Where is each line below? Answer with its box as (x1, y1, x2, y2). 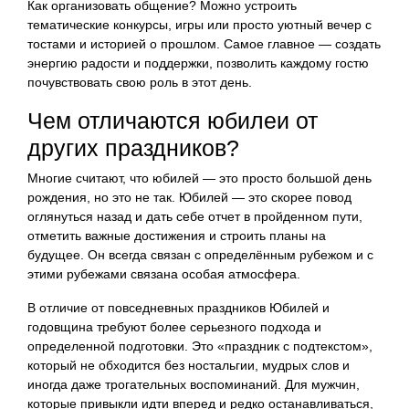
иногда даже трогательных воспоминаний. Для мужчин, (27, 376, 360, 392)
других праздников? (27, 134, 239, 161)
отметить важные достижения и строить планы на (27, 227, 326, 243)
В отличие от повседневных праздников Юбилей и (27, 299, 330, 315)
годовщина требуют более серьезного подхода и (27, 319, 321, 334)
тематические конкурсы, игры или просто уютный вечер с (27, 16, 372, 32)
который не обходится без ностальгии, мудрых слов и (27, 357, 350, 372)
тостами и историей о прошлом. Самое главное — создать (27, 36, 381, 51)
